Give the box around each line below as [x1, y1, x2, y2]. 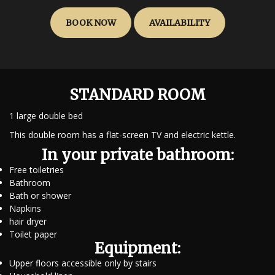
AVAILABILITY [149, 17, 210, 28]
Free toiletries [9, 164, 64, 176]
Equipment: [95, 239, 180, 258]
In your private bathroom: [41, 145, 234, 165]
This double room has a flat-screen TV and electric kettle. [9, 129, 236, 141]
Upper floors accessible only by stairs [9, 257, 157, 269]
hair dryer [9, 215, 47, 227]
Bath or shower [9, 190, 71, 201]
